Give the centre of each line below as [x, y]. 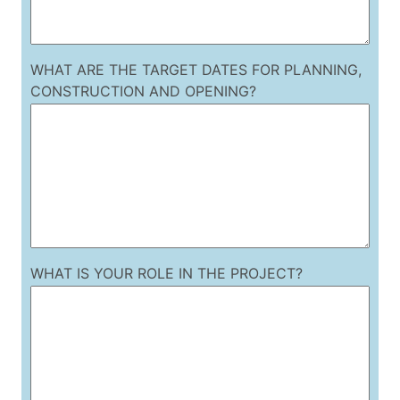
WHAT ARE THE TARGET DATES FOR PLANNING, [196, 70]
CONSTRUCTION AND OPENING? [143, 92]
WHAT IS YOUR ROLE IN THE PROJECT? [166, 274]
